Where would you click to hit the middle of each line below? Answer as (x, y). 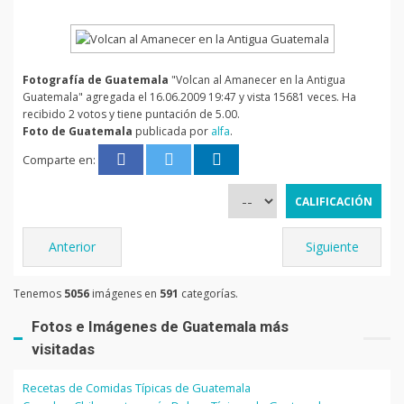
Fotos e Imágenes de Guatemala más (160, 327)
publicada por (172, 131)
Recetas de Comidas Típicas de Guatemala (137, 388)
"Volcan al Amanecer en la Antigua (257, 80)
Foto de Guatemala (78, 131)
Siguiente (332, 247)
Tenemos (39, 294)
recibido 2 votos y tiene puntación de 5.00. (131, 114)
